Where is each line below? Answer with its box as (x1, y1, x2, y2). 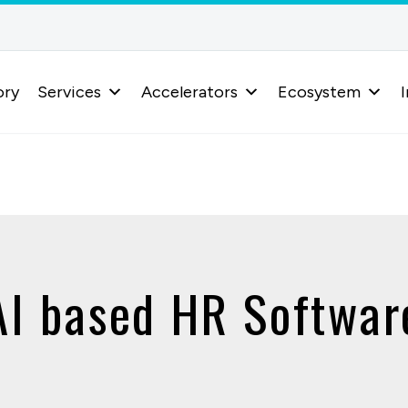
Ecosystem (277, 82, 361, 102)
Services (36, 82, 101, 102)
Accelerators (140, 82, 238, 102)
